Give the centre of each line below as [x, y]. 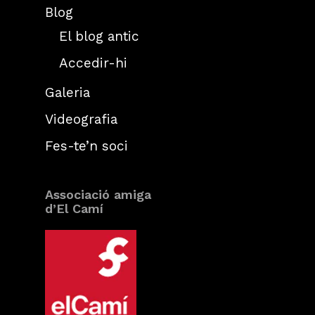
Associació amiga [98, 194]
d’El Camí [74, 208]
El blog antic [99, 36]
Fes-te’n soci [86, 146]
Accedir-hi [93, 63]
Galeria [67, 92]
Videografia [81, 119]
